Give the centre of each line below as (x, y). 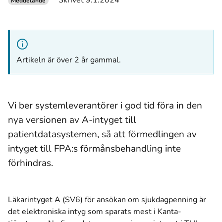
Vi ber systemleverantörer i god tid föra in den (105, 105)
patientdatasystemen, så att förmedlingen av (102, 134)
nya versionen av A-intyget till (72, 120)
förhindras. (30, 163)
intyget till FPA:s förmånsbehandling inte (94, 148)
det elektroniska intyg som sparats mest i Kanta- (95, 212)
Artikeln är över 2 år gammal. (69, 60)
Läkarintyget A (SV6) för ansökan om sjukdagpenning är (107, 200)
